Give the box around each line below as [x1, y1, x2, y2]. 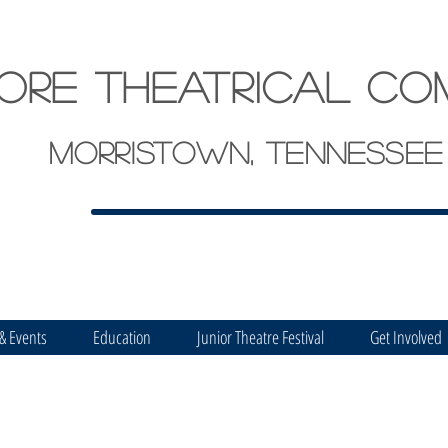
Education [93, 325, 151, 349]
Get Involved [370, 325, 442, 349]
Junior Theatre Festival [197, 325, 324, 349]
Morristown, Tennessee [48, 137, 444, 167]
